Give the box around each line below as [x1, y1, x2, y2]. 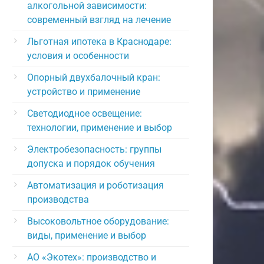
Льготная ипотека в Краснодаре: [27, 35, 171, 47]
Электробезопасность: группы [27, 143, 161, 155]
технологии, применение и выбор [27, 121, 172, 133]
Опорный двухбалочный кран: [27, 71, 160, 83]
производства [27, 193, 89, 205]
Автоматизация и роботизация [27, 179, 164, 191]
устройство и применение [27, 85, 140, 97]
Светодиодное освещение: [27, 107, 142, 119]
